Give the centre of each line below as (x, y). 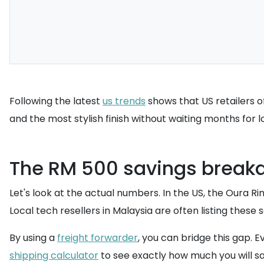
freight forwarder (98, 238)
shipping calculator (54, 255)
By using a (33, 238)
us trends (124, 101)
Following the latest (56, 101)
